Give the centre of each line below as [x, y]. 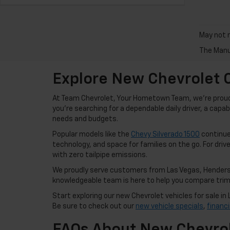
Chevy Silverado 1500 [165, 135]
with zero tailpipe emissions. [100, 155]
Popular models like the [92, 135]
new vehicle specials [169, 206]
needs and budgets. [85, 119]
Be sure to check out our [94, 206]
